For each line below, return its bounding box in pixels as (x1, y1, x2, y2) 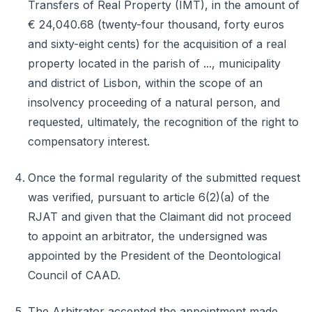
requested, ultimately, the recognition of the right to (28, 115, 299, 129)
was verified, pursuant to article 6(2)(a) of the (28, 190, 270, 204)
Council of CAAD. (28, 268, 120, 282)
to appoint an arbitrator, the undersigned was (28, 229, 267, 243)
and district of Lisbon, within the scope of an (28, 76, 263, 90)
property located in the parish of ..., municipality (28, 56, 281, 70)
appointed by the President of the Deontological (28, 249, 281, 263)
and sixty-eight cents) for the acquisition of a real (28, 37, 286, 51)
